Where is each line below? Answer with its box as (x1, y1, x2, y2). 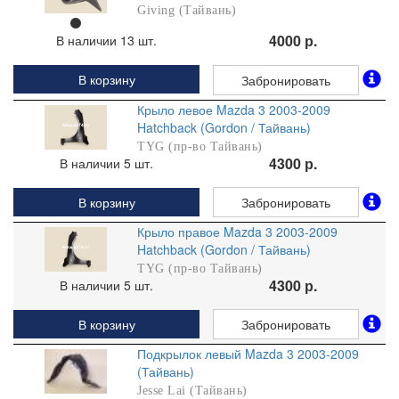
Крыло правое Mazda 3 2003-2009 (137, 222, 338, 240)
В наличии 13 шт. (56, 31, 157, 50)
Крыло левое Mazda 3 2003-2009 (137, 100, 331, 118)
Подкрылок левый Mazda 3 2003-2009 (137, 345, 360, 363)
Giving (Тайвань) (137, 4, 237, 18)
